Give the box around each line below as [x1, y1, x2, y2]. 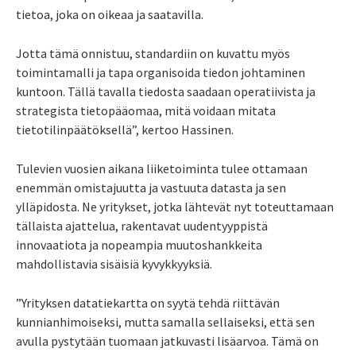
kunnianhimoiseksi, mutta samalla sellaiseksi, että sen [16, 313, 315, 330]
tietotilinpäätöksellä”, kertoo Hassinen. [16, 121, 234, 137]
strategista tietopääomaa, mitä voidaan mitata [16, 102, 276, 118]
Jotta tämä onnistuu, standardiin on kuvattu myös [16, 44, 290, 61]
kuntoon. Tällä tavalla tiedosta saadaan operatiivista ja [16, 83, 315, 99]
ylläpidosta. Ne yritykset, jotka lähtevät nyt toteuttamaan [16, 198, 334, 215]
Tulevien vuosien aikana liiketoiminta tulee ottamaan [16, 160, 308, 176]
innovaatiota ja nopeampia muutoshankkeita [16, 236, 262, 253]
